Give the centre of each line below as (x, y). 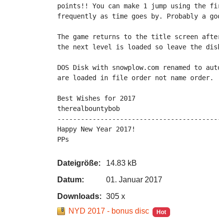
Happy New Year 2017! (96, 129)
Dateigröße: (79, 163)
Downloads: (79, 196)
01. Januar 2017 (134, 180)
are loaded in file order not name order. (135, 78)
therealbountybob (88, 109)
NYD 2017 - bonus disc (109, 211)
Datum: (71, 180)
